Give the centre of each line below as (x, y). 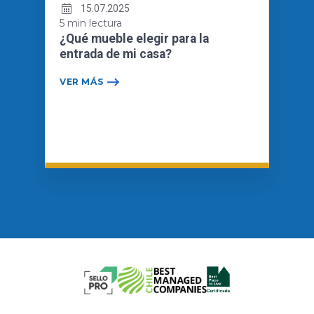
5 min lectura (91, 23)
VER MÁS (82, 81)
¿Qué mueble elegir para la (134, 38)
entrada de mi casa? (116, 54)
